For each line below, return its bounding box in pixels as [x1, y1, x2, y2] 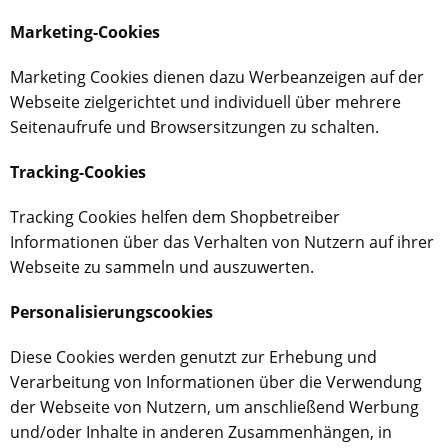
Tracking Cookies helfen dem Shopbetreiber [10, 206, 340, 228]
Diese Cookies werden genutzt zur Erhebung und [10, 346, 377, 368]
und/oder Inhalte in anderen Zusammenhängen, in [10, 421, 392, 443]
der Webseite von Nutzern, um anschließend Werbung [10, 396, 419, 418]
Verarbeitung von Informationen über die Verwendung [10, 371, 422, 393]
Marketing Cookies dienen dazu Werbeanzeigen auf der [10, 66, 424, 88]
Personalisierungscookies [10, 301, 213, 323]
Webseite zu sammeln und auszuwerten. [10, 256, 314, 278]
